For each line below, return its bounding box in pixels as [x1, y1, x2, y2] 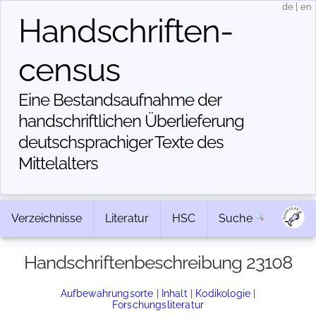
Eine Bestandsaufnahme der [18, 90, 221, 110]
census [18, 51, 120, 89]
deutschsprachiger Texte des [18, 132, 224, 152]
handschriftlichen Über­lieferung [18, 111, 244, 131]
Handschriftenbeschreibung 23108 [24, 252, 292, 273]
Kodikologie [195, 287, 251, 299]
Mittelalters [18, 153, 98, 174]
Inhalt [161, 287, 188, 299]
